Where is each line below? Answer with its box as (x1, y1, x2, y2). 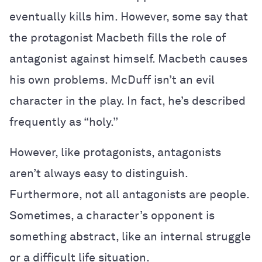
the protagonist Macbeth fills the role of (9, 32, 226, 44)
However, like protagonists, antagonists (9, 147, 221, 158)
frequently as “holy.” (9, 116, 118, 128)
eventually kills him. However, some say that (9, 11, 248, 23)
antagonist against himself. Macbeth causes (9, 53, 247, 65)
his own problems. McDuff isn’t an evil (9, 74, 215, 86)
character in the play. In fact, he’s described (9, 95, 246, 107)
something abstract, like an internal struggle (9, 231, 251, 243)
